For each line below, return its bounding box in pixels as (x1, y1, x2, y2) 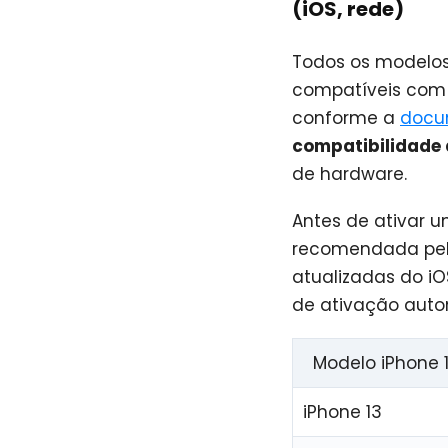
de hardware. (292, 162, 407, 187)
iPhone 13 (303, 399, 383, 424)
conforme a (292, 106, 400, 131)
